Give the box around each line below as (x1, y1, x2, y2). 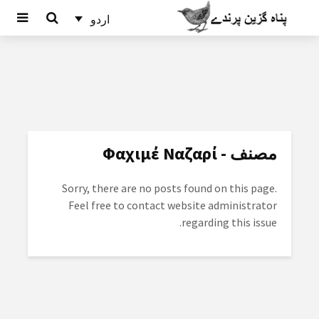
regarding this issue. (182, 215, 277, 230)
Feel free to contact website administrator (68, 198, 277, 213)
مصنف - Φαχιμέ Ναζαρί (217, 142, 277, 165)
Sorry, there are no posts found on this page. (62, 181, 277, 196)
